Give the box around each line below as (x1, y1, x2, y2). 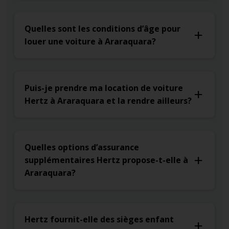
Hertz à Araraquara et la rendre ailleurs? (25, 95, 192, 107)
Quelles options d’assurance (25, 142, 139, 153)
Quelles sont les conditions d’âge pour (25, 23, 180, 35)
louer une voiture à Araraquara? (25, 36, 156, 48)
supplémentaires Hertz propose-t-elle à (25, 154, 188, 166)
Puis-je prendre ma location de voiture (25, 82, 183, 94)
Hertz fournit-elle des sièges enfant (25, 214, 174, 225)
